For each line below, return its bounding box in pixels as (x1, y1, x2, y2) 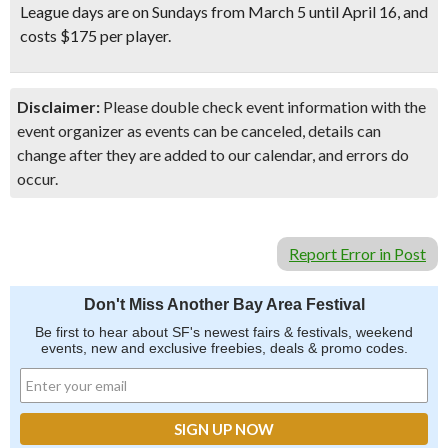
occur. (17, 169, 58, 188)
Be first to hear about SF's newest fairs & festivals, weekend (35, 324, 413, 340)
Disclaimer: (17, 97, 100, 116)
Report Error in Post (289, 244, 426, 263)
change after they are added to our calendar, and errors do (17, 145, 409, 164)
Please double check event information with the (100, 97, 426, 116)
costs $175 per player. (20, 26, 171, 45)
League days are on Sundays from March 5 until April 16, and (20, 2, 428, 21)
